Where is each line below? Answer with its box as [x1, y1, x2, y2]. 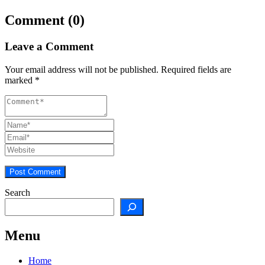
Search [5, 187, 30, 198]
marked [5, 75, 35, 85]
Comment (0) [5, 12, 85, 28]
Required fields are [159, 64, 231, 75]
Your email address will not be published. [5, 64, 159, 75]
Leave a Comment [5, 40, 93, 53]
